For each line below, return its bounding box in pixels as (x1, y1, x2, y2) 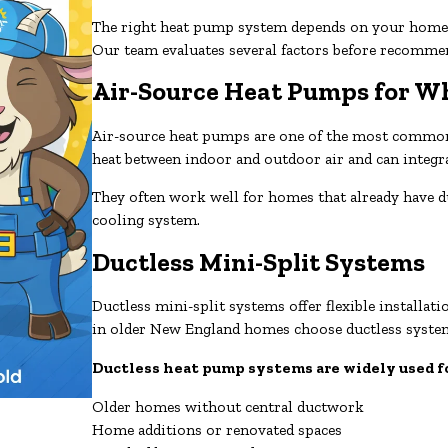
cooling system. (92, 210, 201, 230)
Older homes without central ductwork (92, 396, 365, 416)
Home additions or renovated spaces (92, 419, 343, 439)
